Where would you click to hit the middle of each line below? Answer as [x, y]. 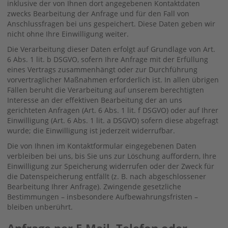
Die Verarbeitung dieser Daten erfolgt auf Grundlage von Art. [111, 49]
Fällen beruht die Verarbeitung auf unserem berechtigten [106, 90]
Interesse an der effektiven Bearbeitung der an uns [95, 100]
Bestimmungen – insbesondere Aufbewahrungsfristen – [103, 196]
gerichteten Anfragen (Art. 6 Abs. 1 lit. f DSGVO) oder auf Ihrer [113, 110]
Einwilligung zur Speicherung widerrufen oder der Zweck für [111, 166]
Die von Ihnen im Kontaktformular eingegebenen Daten [102, 146]
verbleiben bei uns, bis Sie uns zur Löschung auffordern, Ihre [112, 156]
